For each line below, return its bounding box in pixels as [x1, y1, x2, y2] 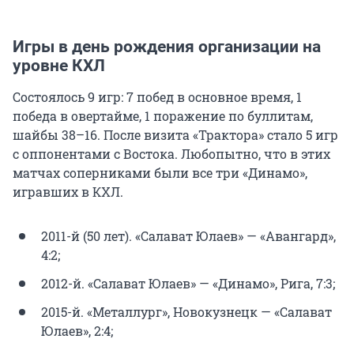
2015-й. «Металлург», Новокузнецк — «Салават [41, 303, 332, 320]
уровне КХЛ [13, 55, 105, 75]
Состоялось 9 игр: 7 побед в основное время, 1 [13, 88, 302, 105]
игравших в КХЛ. [13, 183, 123, 200]
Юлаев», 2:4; [41, 322, 113, 339]
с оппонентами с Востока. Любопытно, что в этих [13, 145, 330, 162]
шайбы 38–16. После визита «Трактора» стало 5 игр [13, 126, 338, 143]
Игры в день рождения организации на [13, 36, 321, 56]
